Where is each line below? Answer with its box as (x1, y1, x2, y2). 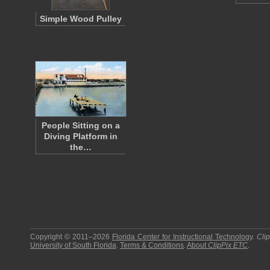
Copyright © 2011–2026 (30, 233, 113, 241)
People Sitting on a (42, 121, 120, 130)
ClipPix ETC (208, 241, 248, 250)
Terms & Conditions (120, 241, 184, 250)
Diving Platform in (44, 131, 118, 141)
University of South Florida (30, 241, 116, 250)
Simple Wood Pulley (40, 14, 122, 24)
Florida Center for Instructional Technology (112, 233, 253, 241)
